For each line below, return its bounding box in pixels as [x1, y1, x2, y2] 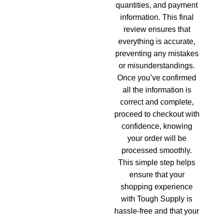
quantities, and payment [116, 1, 198, 9]
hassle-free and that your [114, 207, 199, 215]
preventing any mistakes [115, 49, 199, 58]
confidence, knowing [121, 122, 192, 130]
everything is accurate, [118, 37, 195, 46]
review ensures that [123, 25, 190, 33]
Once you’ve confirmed [117, 74, 196, 82]
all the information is [122, 86, 191, 94]
